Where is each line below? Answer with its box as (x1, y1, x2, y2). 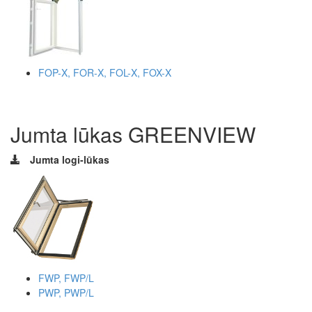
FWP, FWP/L (38, 270, 94, 285)
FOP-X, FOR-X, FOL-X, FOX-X (38, 65, 171, 79)
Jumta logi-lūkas (30, 152, 109, 166)
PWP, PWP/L (38, 285, 94, 299)
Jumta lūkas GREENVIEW (10, 118, 256, 149)
